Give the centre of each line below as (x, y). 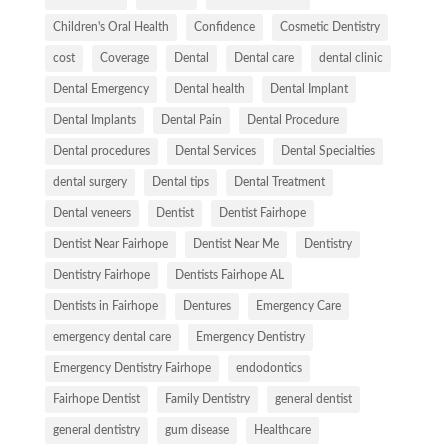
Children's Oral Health (110, 27)
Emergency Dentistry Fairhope (131, 368)
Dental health (209, 89)
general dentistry (96, 430)
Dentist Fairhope (262, 213)
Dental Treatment (279, 182)
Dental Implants (94, 120)
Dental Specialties (327, 151)
